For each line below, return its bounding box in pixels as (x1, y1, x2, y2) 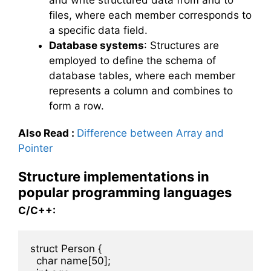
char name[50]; (30, 254, 111, 267)
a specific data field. (49, 24, 148, 36)
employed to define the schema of (49, 54, 216, 67)
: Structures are (144, 39, 219, 51)
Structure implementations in (18, 168, 209, 184)
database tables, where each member (49, 69, 235, 82)
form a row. (49, 99, 104, 112)
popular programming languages (18, 184, 232, 200)
